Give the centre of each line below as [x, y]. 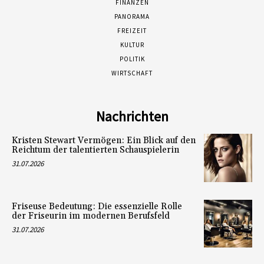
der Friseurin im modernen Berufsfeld [91, 216]
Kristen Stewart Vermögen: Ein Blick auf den [104, 141]
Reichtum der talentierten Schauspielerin [95, 150]
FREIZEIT [132, 31]
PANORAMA [132, 17]
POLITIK [132, 59]
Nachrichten [132, 117]
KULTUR [132, 45]
